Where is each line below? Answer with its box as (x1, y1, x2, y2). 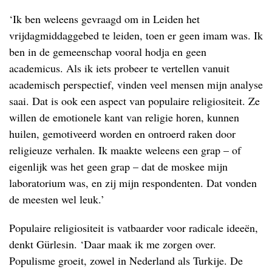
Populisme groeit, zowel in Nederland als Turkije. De (9, 253, 243, 268)
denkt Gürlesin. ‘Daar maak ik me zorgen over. (9, 236, 216, 251)
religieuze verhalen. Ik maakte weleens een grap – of (9, 142, 241, 157)
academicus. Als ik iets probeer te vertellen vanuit (9, 60, 229, 75)
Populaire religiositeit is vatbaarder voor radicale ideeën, (9, 220, 258, 235)
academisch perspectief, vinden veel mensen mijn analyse (9, 76, 263, 92)
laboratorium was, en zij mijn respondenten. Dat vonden (9, 175, 257, 190)
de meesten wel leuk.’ (9, 191, 104, 206)
